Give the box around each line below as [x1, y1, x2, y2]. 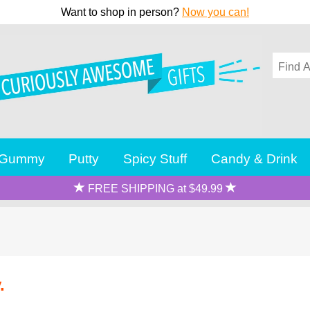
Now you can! [182, 6, 249, 18]
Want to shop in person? [61, 6, 182, 18]
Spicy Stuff [123, 150, 188, 166]
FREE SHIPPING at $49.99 [84, 182, 226, 194]
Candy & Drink [211, 150, 298, 166]
